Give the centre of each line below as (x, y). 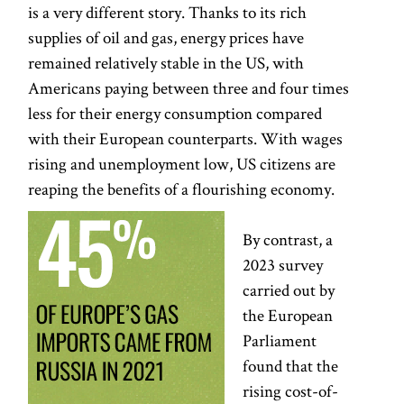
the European (288, 315)
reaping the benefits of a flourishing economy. (182, 188)
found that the (291, 365)
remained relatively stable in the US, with (166, 62)
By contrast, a (288, 239)
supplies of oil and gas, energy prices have (166, 37)
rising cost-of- (291, 390)
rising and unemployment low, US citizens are (182, 163)
